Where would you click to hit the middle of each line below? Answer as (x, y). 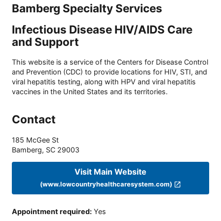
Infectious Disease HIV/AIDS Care (102, 30)
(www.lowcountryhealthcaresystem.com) (106, 184)
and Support (45, 42)
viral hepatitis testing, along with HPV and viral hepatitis (104, 81)
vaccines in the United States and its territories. (90, 91)
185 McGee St (35, 140)
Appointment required (51, 212)
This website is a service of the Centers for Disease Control (110, 62)
